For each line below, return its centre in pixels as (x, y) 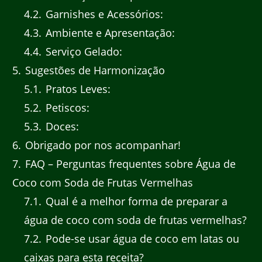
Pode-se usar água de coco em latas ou (141, 239)
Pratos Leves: (76, 89)
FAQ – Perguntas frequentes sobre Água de (129, 164)
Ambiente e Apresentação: (108, 33)
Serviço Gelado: (82, 52)
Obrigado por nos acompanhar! (101, 145)
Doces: (61, 127)
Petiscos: (66, 108)
